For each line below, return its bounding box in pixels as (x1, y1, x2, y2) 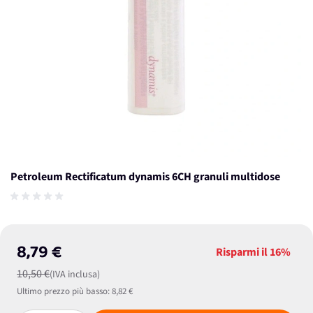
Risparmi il (216, 245, 270, 260)
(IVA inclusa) (50, 268, 100, 282)
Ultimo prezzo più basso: (17, 285, 110, 298)
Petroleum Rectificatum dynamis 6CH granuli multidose (10, 169, 280, 184)
